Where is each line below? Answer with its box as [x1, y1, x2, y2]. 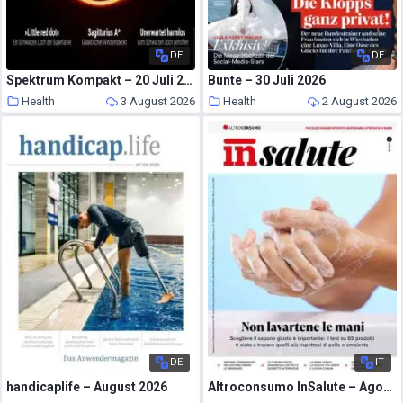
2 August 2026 [321, 94, 397, 108]
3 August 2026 [120, 94, 195, 108]
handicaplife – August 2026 [6, 379, 168, 394]
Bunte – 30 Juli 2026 [208, 72, 327, 87]
